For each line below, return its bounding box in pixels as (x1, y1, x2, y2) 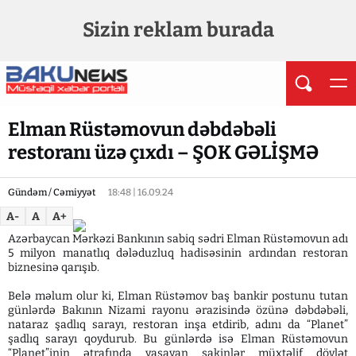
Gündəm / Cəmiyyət (8, 187, 95, 198)
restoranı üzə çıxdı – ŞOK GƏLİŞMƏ (8, 141, 319, 164)
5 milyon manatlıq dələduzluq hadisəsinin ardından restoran (8, 246, 348, 260)
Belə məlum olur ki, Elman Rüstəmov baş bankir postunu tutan (8, 289, 348, 303)
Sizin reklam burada (82, 18, 274, 42)
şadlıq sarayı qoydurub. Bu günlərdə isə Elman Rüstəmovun (8, 332, 348, 346)
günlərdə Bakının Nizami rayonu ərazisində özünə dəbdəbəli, (8, 304, 348, 317)
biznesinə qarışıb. (8, 261, 99, 274)
